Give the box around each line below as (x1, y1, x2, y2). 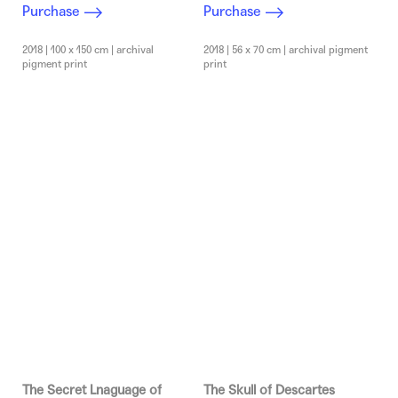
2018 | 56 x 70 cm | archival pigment (203, 44, 368, 57)
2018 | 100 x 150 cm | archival (22, 44, 154, 57)
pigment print (22, 58, 87, 71)
